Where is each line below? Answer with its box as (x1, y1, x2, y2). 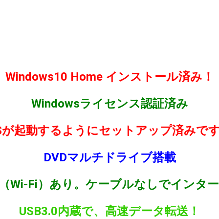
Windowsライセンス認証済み (31, 96, 188, 110)
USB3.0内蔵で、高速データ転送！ (19, 204, 200, 218)
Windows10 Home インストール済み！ (5, 69, 214, 84)
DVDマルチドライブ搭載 (43, 150, 176, 164)
